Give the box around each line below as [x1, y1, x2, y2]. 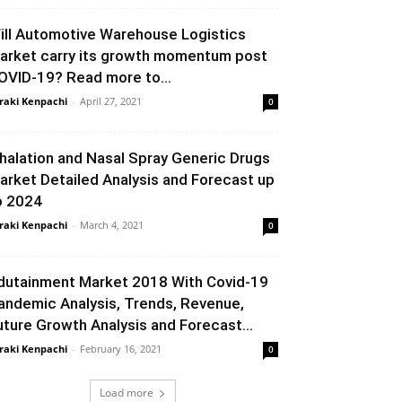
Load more [100, 385, 153, 400]
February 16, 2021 [80, 342, 162, 355]
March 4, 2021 [80, 218, 144, 232]
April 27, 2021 [80, 94, 142, 108]
